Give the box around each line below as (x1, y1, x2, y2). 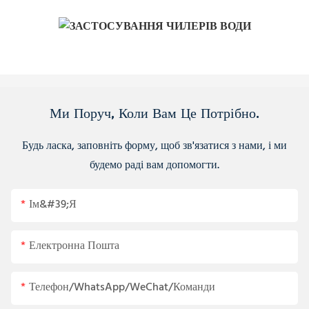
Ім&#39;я (29, 196, 77, 215)
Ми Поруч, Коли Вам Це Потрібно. (50, 104, 259, 121)
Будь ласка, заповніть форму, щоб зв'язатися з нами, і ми (22, 137, 287, 155)
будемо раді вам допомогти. (90, 156, 219, 175)
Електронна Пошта (29, 237, 119, 256)
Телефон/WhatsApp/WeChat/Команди (29, 279, 215, 297)
